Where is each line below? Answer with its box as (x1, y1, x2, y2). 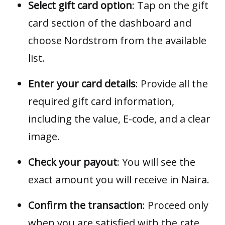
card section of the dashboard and (28, 16, 191, 30)
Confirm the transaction (28, 198, 143, 212)
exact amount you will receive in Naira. (28, 173, 209, 187)
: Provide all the (136, 77, 208, 91)
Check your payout (28, 155, 117, 169)
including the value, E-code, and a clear (28, 112, 210, 126)
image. (28, 130, 60, 144)
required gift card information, (28, 94, 174, 108)
